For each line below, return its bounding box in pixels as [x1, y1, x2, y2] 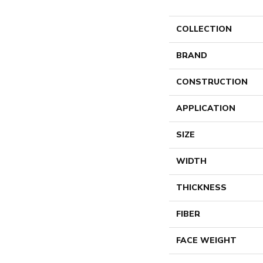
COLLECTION [176, 23, 232, 35]
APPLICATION [176, 103, 235, 114]
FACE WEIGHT [176, 235, 237, 246]
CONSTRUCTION [176, 76, 248, 87]
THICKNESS [176, 182, 227, 193]
